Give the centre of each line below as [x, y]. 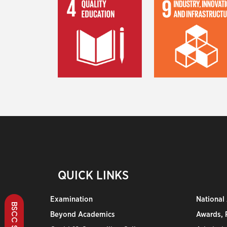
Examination [71, 199]
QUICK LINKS [93, 176]
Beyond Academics [83, 215]
